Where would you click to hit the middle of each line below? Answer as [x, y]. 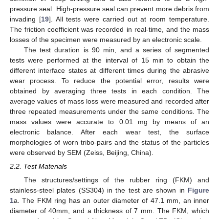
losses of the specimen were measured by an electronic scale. [106, 40]
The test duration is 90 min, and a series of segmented [116, 50]
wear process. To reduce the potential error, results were [109, 81]
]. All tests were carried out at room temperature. [129, 19]
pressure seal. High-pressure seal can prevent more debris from [109, 9]
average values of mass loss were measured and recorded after [109, 101]
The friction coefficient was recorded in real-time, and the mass [109, 30]
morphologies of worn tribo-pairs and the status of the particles [109, 142]
